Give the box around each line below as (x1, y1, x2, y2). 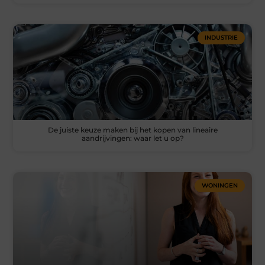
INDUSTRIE (204, 34, 238, 42)
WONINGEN (201, 181, 238, 189)
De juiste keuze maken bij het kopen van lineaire (47, 125, 218, 134)
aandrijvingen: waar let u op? (81, 133, 184, 143)
